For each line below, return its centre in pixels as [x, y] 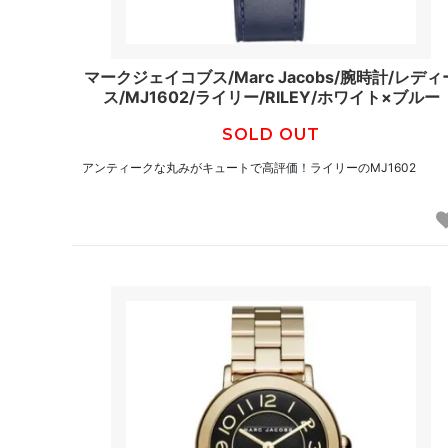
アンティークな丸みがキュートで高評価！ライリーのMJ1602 [249, 168]
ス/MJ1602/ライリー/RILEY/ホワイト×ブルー [271, 97]
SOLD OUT [271, 135]
